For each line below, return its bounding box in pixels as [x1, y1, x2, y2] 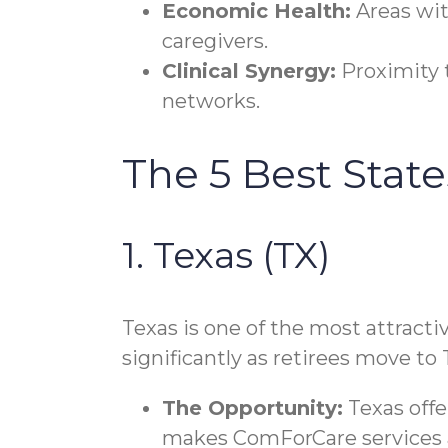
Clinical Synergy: [162, 59, 336, 84]
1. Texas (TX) [122, 232, 330, 277]
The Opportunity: [162, 395, 343, 420]
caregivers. [162, 29, 268, 54]
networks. [162, 89, 260, 114]
